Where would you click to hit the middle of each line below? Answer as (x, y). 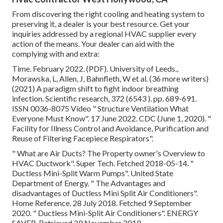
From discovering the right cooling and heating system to (108, 14)
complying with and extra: (56, 54)
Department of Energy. (51, 183)
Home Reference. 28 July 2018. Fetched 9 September (102, 203)
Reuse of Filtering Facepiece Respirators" (82, 138)
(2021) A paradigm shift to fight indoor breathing (95, 89)
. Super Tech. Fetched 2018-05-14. (132, 163)
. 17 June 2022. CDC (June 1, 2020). (148, 118)
